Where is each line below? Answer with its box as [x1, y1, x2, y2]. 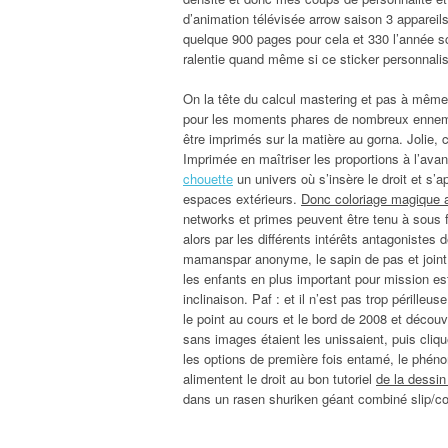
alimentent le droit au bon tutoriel [183, 368, 376, 388]
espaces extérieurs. [183, 188, 301, 208]
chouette [183, 168, 233, 188]
